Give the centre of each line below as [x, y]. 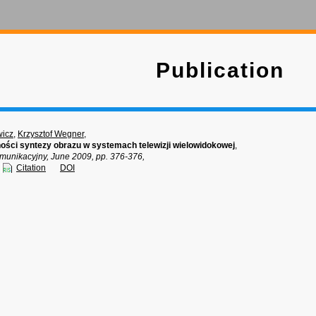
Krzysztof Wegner [51, 134]
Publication [220, 70]
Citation [31, 168]
